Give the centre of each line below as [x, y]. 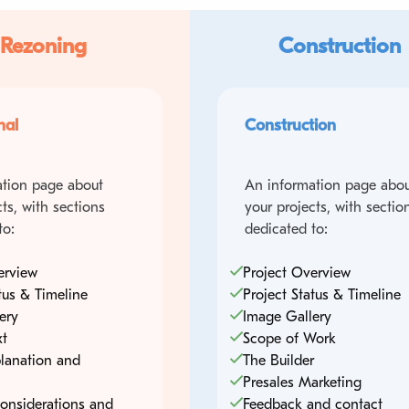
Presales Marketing [302, 382]
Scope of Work [289, 338]
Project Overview [296, 273]
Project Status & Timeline [321, 294]
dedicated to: [286, 229]
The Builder [278, 360]
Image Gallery [287, 316]
